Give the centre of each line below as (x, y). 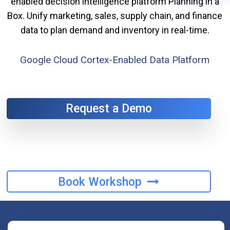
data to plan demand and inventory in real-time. (115, 30)
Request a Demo (109, 109)
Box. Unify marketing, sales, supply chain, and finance (115, 16)
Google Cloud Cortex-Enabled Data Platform (115, 60)
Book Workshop (102, 182)
